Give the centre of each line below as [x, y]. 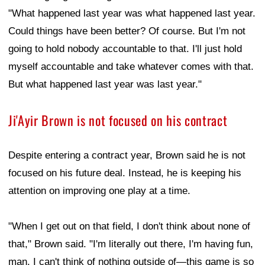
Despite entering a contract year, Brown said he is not [127, 156]
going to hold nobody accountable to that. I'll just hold [125, 49]
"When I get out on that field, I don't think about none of [129, 227]
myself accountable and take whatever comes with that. [131, 67]
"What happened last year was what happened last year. [132, 14]
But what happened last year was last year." [105, 85]
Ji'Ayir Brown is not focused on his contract [118, 120]
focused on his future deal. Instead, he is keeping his [125, 173]
